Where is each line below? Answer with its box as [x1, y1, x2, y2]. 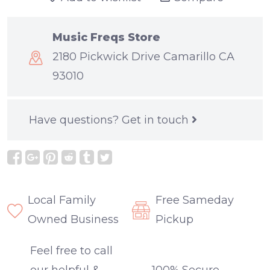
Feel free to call [30, 244, 113, 258]
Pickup [155, 213, 193, 227]
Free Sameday [155, 193, 234, 207]
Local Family [28, 193, 96, 207]
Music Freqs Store [52, 31, 160, 45]
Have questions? [29, 113, 122, 127]
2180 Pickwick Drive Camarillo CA [52, 50, 234, 64]
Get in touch [122, 113, 192, 127]
